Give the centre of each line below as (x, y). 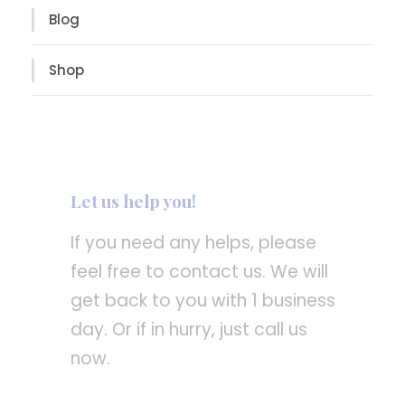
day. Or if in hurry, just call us (189, 330)
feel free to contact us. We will (199, 272)
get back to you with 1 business (203, 301)
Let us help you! (133, 201)
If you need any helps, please (193, 243)
